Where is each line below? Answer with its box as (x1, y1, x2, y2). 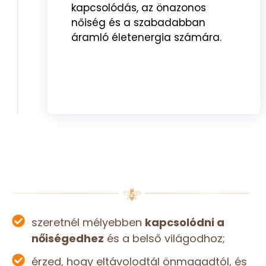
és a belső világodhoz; (103, 231, 225, 246)
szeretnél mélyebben (31, 215, 145, 230)
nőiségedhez (31, 231, 104, 246)
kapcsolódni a (144, 215, 224, 230)
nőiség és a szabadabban (71, 15, 205, 30)
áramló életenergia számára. (71, 30, 221, 45)
